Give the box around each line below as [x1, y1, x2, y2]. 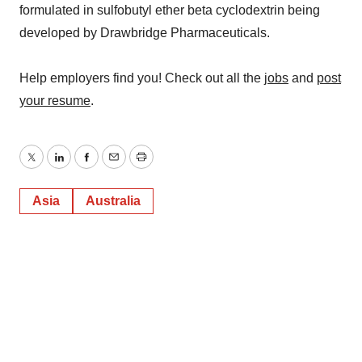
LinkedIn [57, 159, 107, 174]
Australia [86, 194, 141, 208]
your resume [19, 94, 90, 107]
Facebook [85, 159, 143, 174]
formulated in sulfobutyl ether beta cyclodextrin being [19, 3, 320, 17]
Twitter [30, 159, 69, 174]
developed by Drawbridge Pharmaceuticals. [19, 26, 270, 40]
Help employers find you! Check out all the [19, 71, 264, 85]
